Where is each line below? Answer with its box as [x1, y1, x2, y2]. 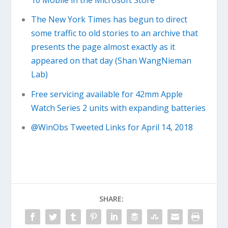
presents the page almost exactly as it [31, 41, 175, 53]
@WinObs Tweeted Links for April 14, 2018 [31, 121, 193, 133]
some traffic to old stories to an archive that [31, 27, 198, 39]
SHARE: [99, 193, 124, 204]
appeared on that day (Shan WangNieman [31, 55, 191, 67]
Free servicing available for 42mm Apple [31, 88, 183, 100]
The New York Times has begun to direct [31, 14, 187, 25]
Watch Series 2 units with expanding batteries [31, 102, 206, 113]
